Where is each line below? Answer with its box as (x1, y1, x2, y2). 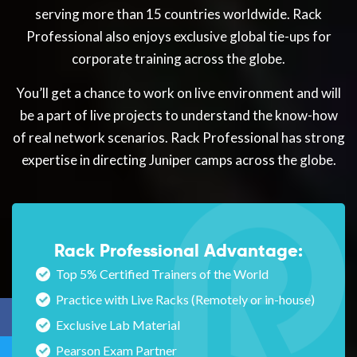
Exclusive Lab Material (56, 317, 180, 333)
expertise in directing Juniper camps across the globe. (21, 151, 336, 169)
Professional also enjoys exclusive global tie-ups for (25, 28, 331, 45)
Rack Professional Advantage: (54, 239, 303, 262)
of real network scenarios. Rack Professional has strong (12, 129, 345, 147)
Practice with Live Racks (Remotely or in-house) (56, 292, 315, 308)
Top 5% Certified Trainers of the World (56, 266, 269, 282)
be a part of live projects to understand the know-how (19, 107, 338, 124)
